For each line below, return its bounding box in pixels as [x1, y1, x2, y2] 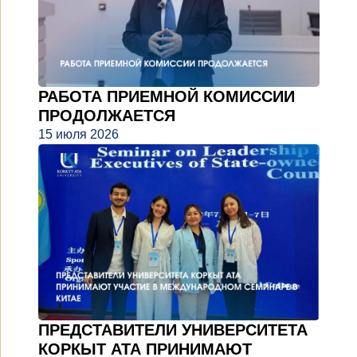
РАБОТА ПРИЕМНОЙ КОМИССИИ [38, 87, 295, 105]
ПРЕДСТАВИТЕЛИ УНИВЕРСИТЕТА [38, 321, 308, 339]
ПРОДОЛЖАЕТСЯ [38, 106, 175, 124]
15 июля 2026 [38, 127, 119, 141]
